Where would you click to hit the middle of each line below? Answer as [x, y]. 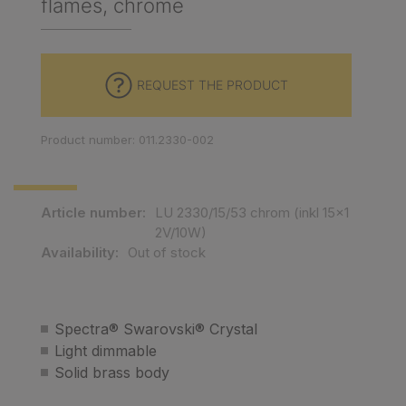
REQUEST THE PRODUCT [212, 85]
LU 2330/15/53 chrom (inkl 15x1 [252, 213]
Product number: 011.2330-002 [127, 140]
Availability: [80, 252]
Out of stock [167, 252]
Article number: [93, 213]
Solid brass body [112, 372]
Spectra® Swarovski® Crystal [156, 329]
